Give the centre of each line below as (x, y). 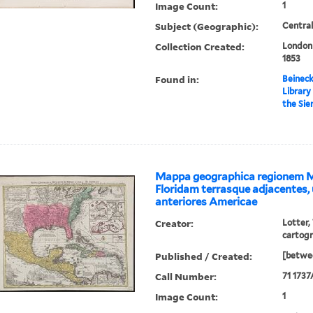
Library (296, 92)
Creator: (175, 224)
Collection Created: (200, 47)
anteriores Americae (206, 202)
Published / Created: (204, 256)
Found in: (177, 80)
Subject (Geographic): (207, 27)
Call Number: (186, 277)
